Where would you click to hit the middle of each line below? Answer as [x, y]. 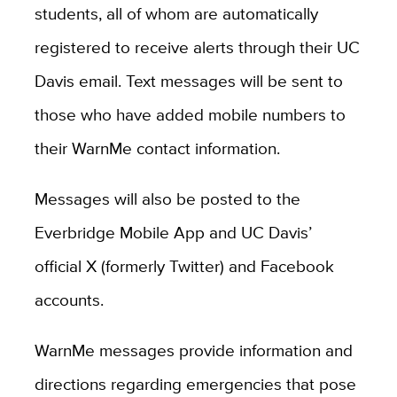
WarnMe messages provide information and [193, 350]
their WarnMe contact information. [157, 148]
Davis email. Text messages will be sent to [188, 80]
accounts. [69, 299]
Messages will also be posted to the [167, 198]
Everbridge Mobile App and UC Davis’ [173, 232]
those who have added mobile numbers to [190, 114]
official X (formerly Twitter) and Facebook [184, 265]
